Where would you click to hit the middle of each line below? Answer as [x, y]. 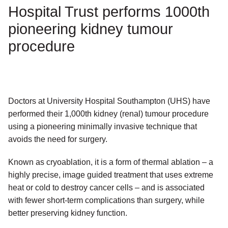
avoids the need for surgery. [58, 139]
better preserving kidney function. [68, 213]
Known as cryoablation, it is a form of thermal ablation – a [111, 162]
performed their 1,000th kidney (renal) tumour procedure [108, 114]
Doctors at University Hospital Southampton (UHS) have [109, 101]
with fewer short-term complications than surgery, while [106, 201]
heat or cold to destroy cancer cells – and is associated [106, 188]
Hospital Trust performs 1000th [109, 12]
